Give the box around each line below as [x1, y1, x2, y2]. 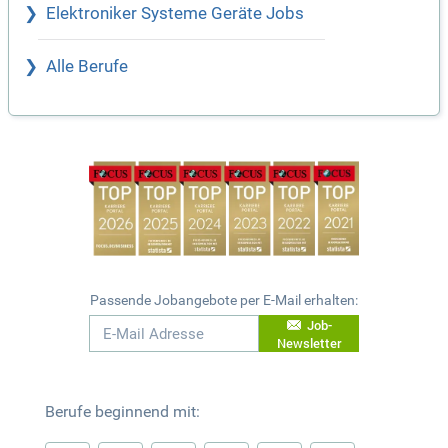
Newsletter [276, 333, 342, 352]
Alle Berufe [46, 57, 128, 77]
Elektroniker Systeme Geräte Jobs [46, 4, 304, 24]
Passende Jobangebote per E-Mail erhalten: [90, 292, 358, 309]
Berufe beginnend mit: [44, 402, 200, 422]
